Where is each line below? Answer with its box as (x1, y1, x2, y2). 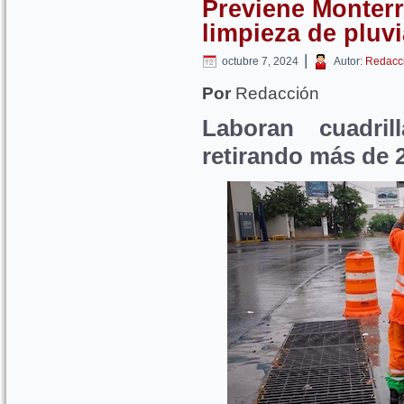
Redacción (231, 84, 319, 103)
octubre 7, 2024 (222, 55, 298, 68)
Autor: (334, 55, 363, 68)
